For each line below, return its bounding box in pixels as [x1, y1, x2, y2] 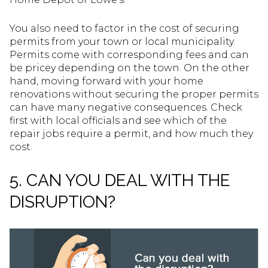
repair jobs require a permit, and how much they [10, 128, 253, 140]
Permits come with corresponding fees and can [10, 49, 249, 61]
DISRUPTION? [10, 191, 115, 212]
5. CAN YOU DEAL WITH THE [10, 170, 230, 190]
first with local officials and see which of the [10, 115, 227, 127]
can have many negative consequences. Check [10, 102, 242, 114]
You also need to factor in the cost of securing [10, 23, 239, 35]
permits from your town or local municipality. [10, 36, 235, 48]
